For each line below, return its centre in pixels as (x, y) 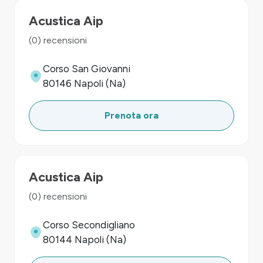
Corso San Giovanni (87, 69)
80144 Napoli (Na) (85, 240)
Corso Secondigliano (89, 225)
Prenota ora (131, 115)
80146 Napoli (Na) (84, 83)
